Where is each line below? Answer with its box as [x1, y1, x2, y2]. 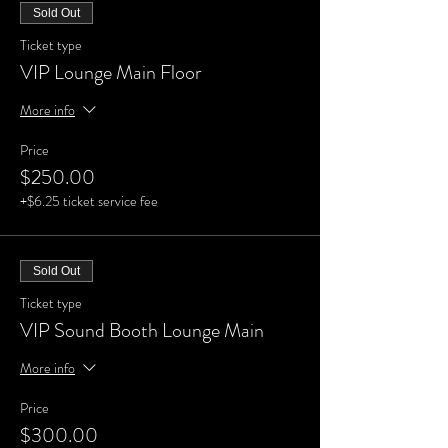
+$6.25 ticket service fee [20, 191, 158, 211]
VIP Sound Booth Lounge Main [20, 316, 264, 345]
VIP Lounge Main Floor [20, 58, 201, 87]
